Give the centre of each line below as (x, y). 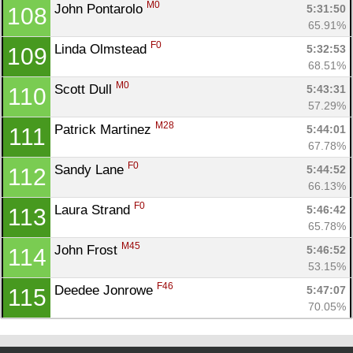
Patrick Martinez (105, 129)
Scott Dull (85, 89)
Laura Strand (94, 210)
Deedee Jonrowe (106, 290)
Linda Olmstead (102, 49)
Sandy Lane (91, 169)
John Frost (88, 250)
